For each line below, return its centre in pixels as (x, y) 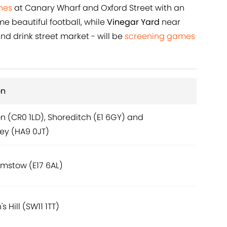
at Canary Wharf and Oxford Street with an (98, 8)
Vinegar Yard (134, 22)
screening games (160, 36)
